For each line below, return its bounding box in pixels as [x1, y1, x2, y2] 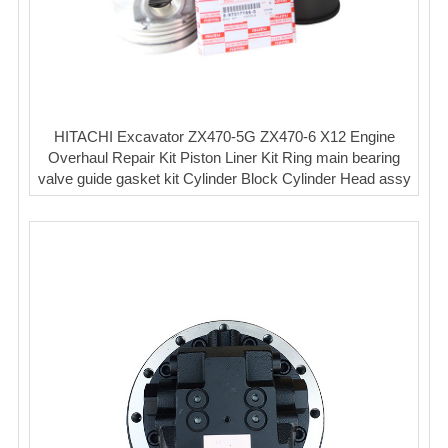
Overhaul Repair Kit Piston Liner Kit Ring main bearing [48, 148, 400, 166]
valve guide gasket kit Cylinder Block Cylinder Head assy [37, 169, 411, 187]
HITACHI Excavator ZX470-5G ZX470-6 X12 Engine [53, 127, 395, 145]
